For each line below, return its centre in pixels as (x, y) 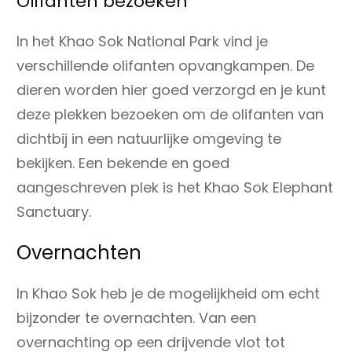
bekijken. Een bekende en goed (123, 163)
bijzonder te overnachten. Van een (136, 318)
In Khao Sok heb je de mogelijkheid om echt (168, 294)
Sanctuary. (54, 212)
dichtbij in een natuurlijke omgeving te (149, 139)
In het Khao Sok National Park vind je (142, 42)
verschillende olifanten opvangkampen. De (165, 66)
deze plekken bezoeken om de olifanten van (170, 115)
